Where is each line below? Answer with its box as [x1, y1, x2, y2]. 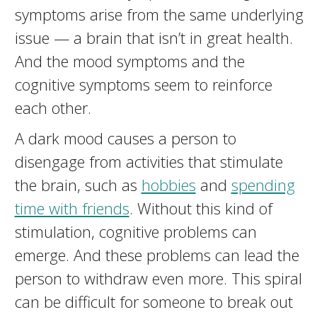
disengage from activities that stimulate [14, 151, 283, 172]
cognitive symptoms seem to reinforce [14, 74, 272, 95]
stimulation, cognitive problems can [14, 221, 257, 242]
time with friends [14, 197, 129, 219]
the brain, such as [14, 174, 142, 195]
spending [231, 174, 295, 195]
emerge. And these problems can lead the [14, 244, 299, 265]
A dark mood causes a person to [14, 127, 236, 149]
